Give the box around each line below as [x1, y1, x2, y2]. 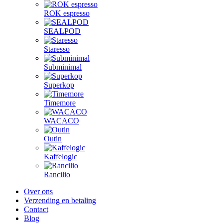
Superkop [44, 81, 74, 89]
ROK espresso [44, 9, 90, 17]
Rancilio [44, 170, 70, 179]
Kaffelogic [44, 152, 77, 161]
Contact [24, 205, 48, 214]
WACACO [44, 116, 79, 125]
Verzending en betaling [24, 196, 96, 205]
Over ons [24, 187, 53, 196]
